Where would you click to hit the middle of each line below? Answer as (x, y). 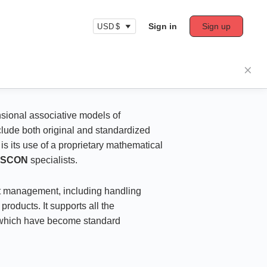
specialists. (53, 160)
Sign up (216, 26)
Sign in (163, 26)
